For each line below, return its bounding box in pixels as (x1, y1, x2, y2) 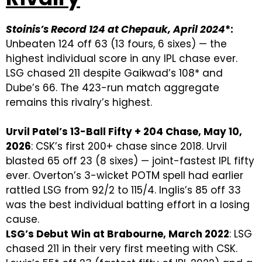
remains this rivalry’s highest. (6, 95, 152, 109)
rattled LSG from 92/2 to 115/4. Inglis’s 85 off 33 (6, 182, 241, 197)
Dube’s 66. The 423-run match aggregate (6, 80, 219, 95)
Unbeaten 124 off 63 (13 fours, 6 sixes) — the (6, 36, 227, 51)
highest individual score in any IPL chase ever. (6, 51, 237, 65)
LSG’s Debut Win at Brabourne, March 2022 (6, 226, 229, 241)
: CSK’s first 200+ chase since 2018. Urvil (31, 139, 227, 153)
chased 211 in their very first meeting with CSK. (6, 241, 237, 256)
